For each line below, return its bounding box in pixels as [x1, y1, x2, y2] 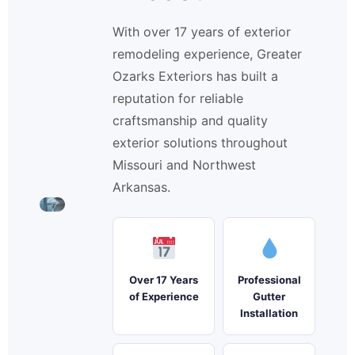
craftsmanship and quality [113, 113, 268, 129]
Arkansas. [113, 179, 170, 196]
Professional [237, 273, 301, 287]
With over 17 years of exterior [113, 24, 291, 40]
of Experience [128, 290, 199, 303]
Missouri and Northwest [113, 157, 256, 174]
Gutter [253, 290, 285, 303]
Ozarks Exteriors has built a [113, 68, 278, 85]
